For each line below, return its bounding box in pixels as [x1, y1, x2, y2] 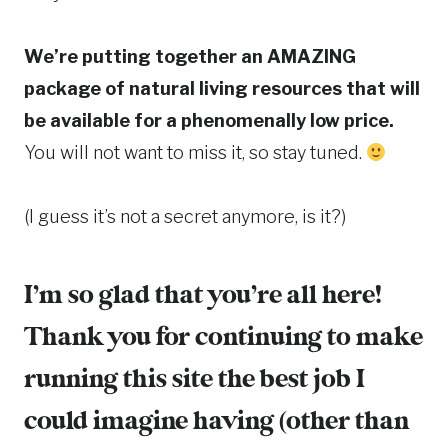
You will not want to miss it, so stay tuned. [24, 142, 366, 164]
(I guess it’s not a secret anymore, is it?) [24, 206, 346, 228]
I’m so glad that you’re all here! [24, 282, 381, 311]
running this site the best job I [24, 366, 365, 395]
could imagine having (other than [24, 408, 409, 437]
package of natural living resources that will [24, 78, 420, 100]
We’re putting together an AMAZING [24, 46, 356, 68]
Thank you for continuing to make [24, 324, 423, 353]
